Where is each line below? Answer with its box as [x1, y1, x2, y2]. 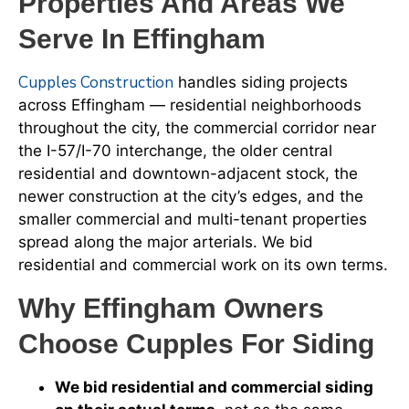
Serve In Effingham [18, 24, 266, 55]
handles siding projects [173, 73, 348, 92]
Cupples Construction [18, 72, 173, 94]
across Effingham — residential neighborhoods [18, 96, 362, 115]
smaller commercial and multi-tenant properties [18, 210, 367, 229]
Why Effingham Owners [18, 292, 324, 323]
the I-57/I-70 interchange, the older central [18, 142, 332, 161]
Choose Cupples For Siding [18, 328, 374, 359]
